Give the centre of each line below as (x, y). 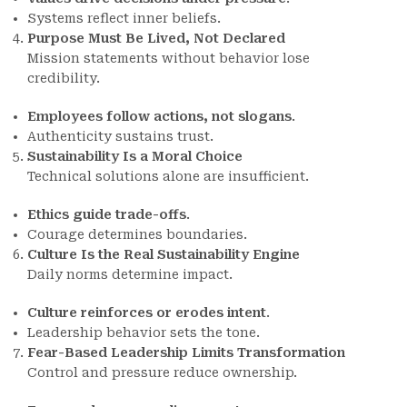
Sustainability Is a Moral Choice (135, 157)
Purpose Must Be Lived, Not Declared (156, 39)
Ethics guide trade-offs (107, 215)
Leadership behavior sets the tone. (144, 333)
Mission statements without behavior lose (169, 59)
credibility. (64, 79)
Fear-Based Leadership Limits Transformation (186, 353)
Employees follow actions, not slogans (159, 117)
